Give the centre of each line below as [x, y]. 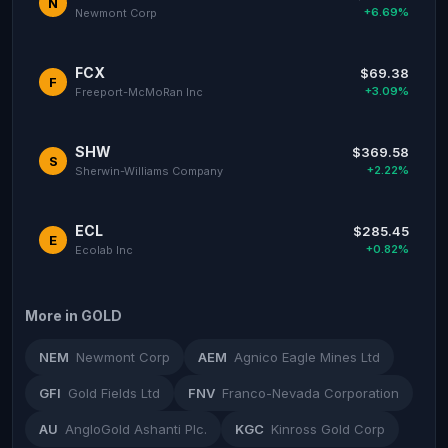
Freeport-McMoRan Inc [139, 92]
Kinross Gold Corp [328, 429]
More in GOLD [73, 315]
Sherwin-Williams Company [149, 171]
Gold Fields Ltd [114, 393]
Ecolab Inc [104, 250]
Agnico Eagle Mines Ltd [307, 357]
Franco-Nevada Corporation [310, 393]
